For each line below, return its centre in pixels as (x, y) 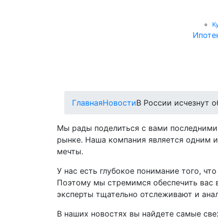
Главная (87, 103)
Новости (119, 103)
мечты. (70, 151)
